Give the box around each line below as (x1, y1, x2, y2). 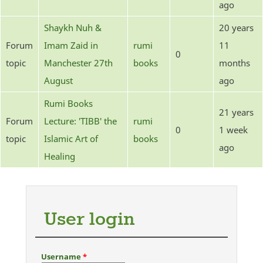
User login (44, 207, 134, 232)
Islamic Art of (44, 132, 98, 144)
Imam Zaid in (44, 39, 98, 51)
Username (41, 251, 83, 262)
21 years (219, 106, 254, 118)
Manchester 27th (44, 56, 113, 69)
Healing (44, 150, 75, 162)
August (44, 74, 73, 86)
